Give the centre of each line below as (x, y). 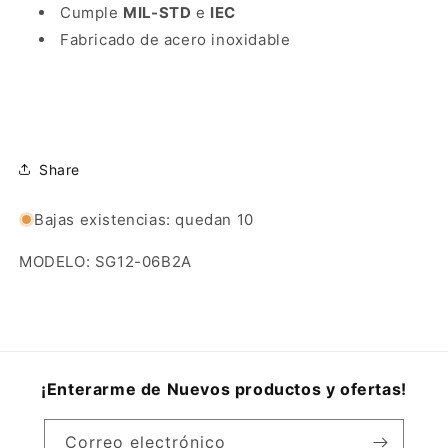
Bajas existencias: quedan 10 (144, 219)
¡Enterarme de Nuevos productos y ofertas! (224, 389)
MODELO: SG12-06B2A (105, 261)
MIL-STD (157, 12)
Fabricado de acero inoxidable (175, 39)
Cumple (92, 12)
